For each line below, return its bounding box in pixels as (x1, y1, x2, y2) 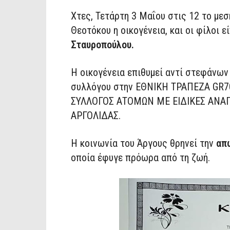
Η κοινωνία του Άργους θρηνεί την (71, 137, 216, 149)
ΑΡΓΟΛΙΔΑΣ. (71, 109, 121, 122)
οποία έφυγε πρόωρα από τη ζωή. (71, 151, 210, 164)
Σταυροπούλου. (71, 38, 137, 51)
